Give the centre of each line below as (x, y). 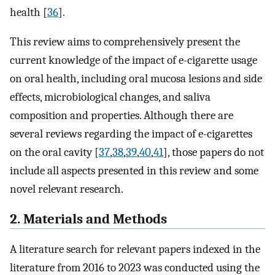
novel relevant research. (67, 189)
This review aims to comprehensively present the (125, 42)
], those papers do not (214, 153)
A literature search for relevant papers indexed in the (135, 249)
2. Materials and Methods (88, 219)
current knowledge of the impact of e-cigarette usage (134, 60)
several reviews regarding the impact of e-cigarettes (131, 134)
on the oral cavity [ (54, 153)
